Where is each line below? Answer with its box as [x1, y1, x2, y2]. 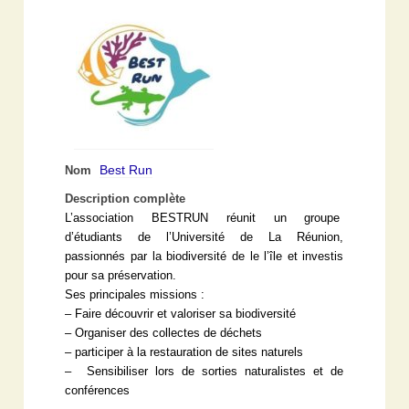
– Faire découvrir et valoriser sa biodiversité [65, 307, 297, 320]
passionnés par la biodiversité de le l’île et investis [65, 249, 344, 263]
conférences [65, 383, 131, 397]
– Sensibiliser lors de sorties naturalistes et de [65, 364, 344, 378]
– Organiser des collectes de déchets [65, 326, 263, 340]
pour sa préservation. [65, 268, 177, 282]
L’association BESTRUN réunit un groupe [65, 211, 344, 225]
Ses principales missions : [65, 288, 205, 301]
